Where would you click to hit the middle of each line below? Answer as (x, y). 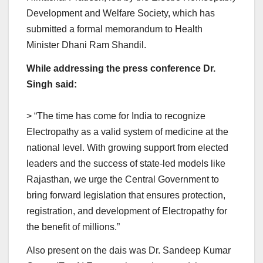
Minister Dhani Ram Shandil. (86, 45)
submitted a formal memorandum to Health (114, 29)
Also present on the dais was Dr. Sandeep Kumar (129, 250)
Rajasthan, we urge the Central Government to (123, 180)
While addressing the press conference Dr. (121, 69)
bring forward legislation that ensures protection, (126, 195)
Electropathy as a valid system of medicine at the (127, 132)
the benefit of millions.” (73, 227)
